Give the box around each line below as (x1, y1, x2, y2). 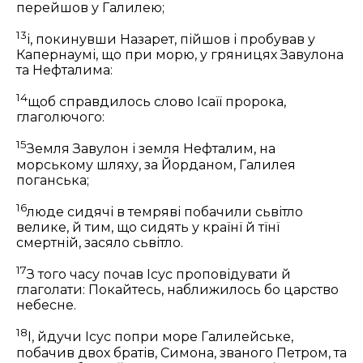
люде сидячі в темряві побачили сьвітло (27, 204, 303, 220)
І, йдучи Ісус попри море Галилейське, (28, 329, 293, 345)
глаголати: (16, 282, 88, 298)
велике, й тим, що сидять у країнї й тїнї (16, 220, 280, 236)
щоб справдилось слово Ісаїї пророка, (28, 94, 286, 110)
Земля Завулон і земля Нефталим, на (27, 141, 275, 157)
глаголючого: (16, 109, 105, 126)
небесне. (16, 297, 76, 314)
